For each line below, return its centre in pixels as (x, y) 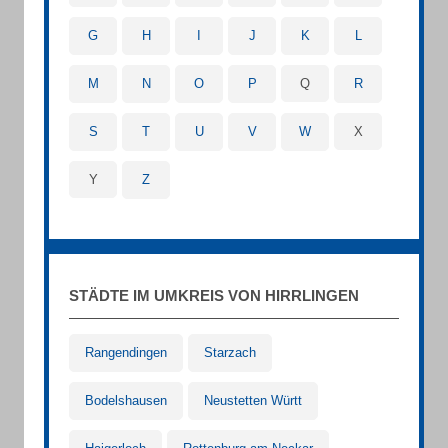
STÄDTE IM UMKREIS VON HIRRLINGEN (214, 295)
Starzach (230, 352)
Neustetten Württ (253, 400)
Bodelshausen (126, 400)
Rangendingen (126, 352)
